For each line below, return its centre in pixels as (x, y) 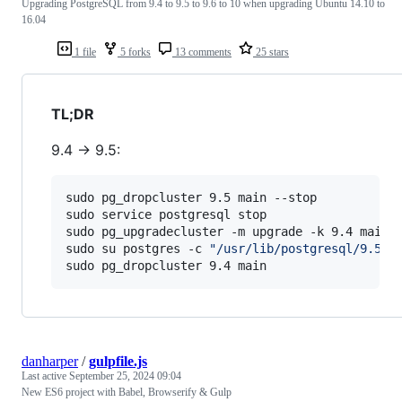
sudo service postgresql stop (166, 214)
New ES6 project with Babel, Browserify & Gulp (127, 392)
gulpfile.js (118, 361)
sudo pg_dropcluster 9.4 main (166, 265)
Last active (45, 376)
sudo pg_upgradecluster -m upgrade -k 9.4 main (227, 231)
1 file (84, 52)
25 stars (271, 52)
